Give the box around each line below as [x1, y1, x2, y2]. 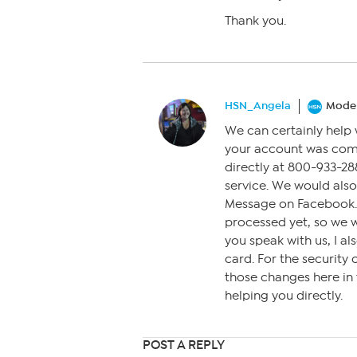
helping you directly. [225, 288, 343, 304]
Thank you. [225, 14, 286, 28]
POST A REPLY [143, 337, 225, 353]
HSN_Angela [225, 99, 291, 112]
